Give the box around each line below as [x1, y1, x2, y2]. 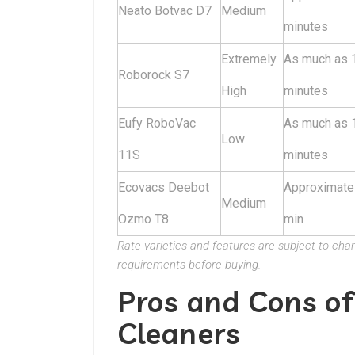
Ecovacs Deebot [118, 180, 209, 195]
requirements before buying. [117, 258, 261, 272]
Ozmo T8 [118, 212, 169, 227]
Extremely [221, 52, 277, 67]
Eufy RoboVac [118, 116, 196, 131]
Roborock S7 [118, 67, 189, 82]
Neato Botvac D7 [118, 3, 212, 18]
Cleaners [117, 315, 240, 351]
